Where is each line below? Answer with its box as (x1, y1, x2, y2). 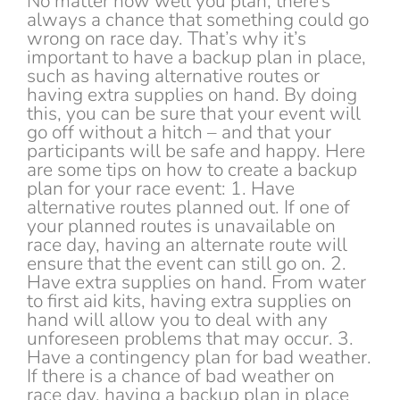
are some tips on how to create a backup (27, 157, 357, 183)
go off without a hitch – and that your (27, 120, 331, 146)
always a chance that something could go (27, 7, 369, 33)
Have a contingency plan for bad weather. (27, 345, 371, 371)
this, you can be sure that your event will (27, 101, 361, 127)
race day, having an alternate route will (27, 232, 347, 258)
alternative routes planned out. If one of (27, 195, 350, 221)
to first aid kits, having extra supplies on (27, 288, 352, 314)
